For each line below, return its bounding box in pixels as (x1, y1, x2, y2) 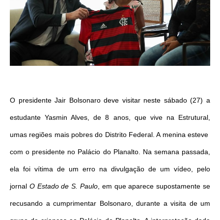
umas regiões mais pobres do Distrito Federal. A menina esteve (10, 131, 210, 138)
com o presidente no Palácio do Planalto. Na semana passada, (10, 148, 210, 156)
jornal (10, 182, 29, 190)
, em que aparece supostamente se (98, 182, 211, 190)
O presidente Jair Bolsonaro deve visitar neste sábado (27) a (10, 96, 210, 104)
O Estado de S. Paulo (29, 182, 98, 190)
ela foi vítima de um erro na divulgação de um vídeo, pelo (10, 165, 210, 173)
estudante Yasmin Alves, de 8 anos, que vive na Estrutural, (10, 113, 210, 121)
